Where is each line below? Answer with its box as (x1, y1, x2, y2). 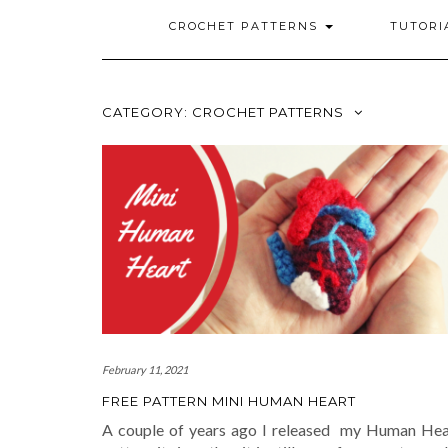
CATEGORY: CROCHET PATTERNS (102, 104, 344, 120)
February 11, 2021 (102, 363, 188, 377)
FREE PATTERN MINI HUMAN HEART (102, 393, 356, 410)
